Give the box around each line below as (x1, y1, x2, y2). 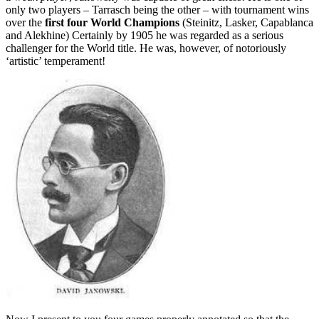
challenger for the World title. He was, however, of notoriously (6, 42, 286, 54)
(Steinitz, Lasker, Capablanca (179, 16, 313, 28)
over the (6, 16, 42, 28)
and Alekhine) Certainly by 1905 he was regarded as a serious (6, 29, 283, 41)
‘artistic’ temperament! (6, 55, 105, 67)
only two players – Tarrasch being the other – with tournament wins (6, 4, 309, 16)
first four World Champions (42, 16, 179, 28)
